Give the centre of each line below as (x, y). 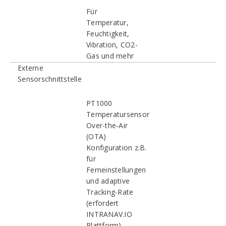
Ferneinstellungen (116, 170)
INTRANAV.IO (109, 214)
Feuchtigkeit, (108, 34)
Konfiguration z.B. (117, 148)
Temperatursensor (118, 114)
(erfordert (103, 203)
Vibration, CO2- (112, 45)
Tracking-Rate (110, 192)
